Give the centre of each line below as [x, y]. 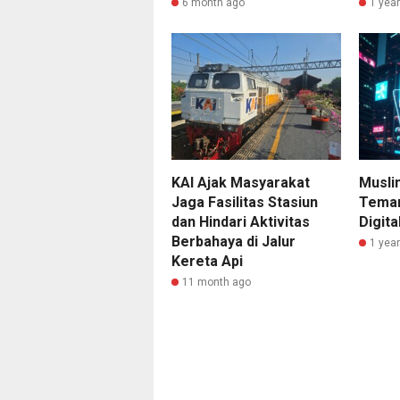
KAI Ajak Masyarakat [241, 183]
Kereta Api [207, 262]
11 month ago [217, 283]
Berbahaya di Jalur [233, 242]
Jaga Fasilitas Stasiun [245, 203]
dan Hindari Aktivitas [241, 222]
